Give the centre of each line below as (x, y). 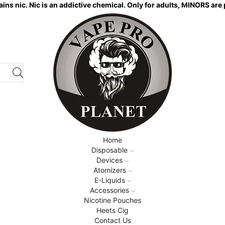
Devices (109, 160)
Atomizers (109, 170)
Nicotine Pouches (113, 200)
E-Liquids (109, 180)
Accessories (109, 190)
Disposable (109, 150)
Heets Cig (113, 210)
